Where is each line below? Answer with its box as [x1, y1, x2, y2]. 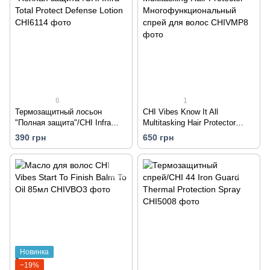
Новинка [20, 248, 49, 257]
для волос [143, 140, 181, 149]
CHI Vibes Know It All [143, 107, 218, 116]
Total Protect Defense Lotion [15, 129, 115, 138]
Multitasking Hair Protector [143, 118, 236, 127]
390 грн [15, 133, 46, 143]
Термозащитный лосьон [15, 107, 102, 116]
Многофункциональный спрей [143, 129, 251, 138]
